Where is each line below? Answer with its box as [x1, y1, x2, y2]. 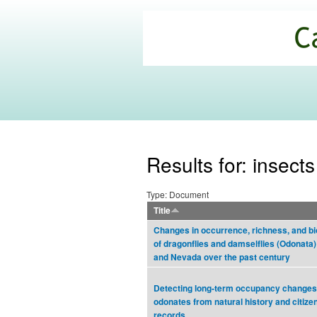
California [146, 20, 222, 45]
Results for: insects [146, 150, 315, 179]
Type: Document [146, 188, 209, 201]
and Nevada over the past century [154, 251, 290, 264]
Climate [146, 38, 207, 63]
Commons [146, 55, 228, 81]
